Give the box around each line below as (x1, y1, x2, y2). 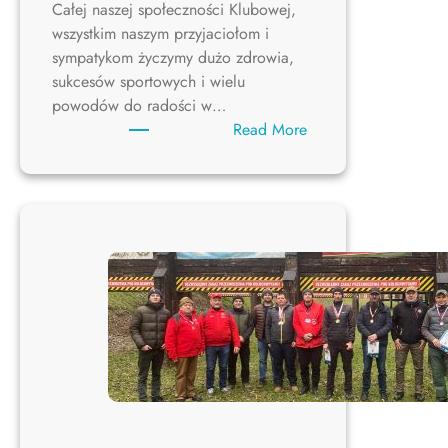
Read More (233, 118, 308, 142)
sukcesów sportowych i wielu (52, 70, 245, 94)
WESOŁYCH (306, 141, 390, 165)
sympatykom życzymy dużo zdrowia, (52, 46, 294, 70)
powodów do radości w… (52, 94, 226, 118)
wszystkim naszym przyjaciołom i (52, 22, 269, 46)
